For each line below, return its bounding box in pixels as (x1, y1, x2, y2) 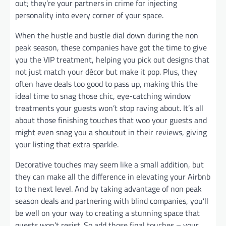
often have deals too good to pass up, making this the (15, 77, 198, 90)
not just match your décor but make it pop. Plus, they (15, 65, 197, 78)
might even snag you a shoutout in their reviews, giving (15, 126, 207, 138)
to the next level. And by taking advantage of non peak (15, 182, 202, 195)
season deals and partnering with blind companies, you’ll (15, 194, 208, 207)
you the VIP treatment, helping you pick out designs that (15, 53, 209, 66)
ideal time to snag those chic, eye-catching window (15, 89, 191, 102)
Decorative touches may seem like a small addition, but (15, 158, 204, 171)
